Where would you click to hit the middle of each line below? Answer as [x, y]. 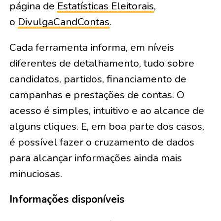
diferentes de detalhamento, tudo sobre [102, 63]
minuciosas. [36, 174]
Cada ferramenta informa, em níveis [92, 47]
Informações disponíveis [67, 199]
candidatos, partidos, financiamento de [98, 79]
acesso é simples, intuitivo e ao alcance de [107, 110]
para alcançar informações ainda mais [95, 158]
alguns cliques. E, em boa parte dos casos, [107, 126]
